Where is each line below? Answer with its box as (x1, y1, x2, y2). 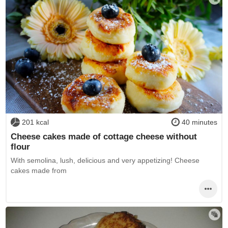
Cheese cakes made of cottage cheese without (10, 131, 197, 141)
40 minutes (182, 118, 218, 127)
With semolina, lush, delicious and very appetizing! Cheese (10, 156, 199, 165)
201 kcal (21, 118, 49, 127)
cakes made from (10, 166, 67, 175)
